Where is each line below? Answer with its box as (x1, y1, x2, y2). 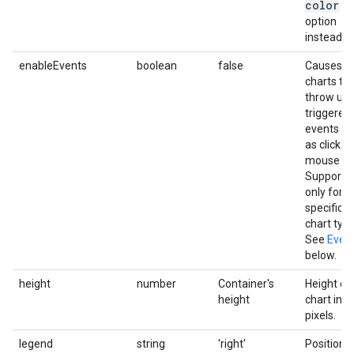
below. (305, 249, 337, 262)
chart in (305, 293, 342, 306)
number (137, 277, 176, 290)
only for (305, 186, 343, 198)
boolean (137, 59, 177, 72)
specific (305, 201, 343, 214)
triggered (305, 107, 351, 119)
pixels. (305, 309, 336, 322)
